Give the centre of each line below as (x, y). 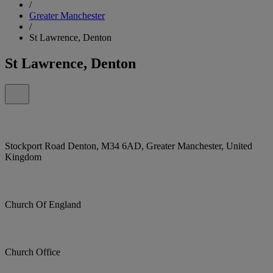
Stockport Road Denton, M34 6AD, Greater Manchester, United (129, 146)
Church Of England (43, 204)
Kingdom (23, 157)
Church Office (33, 252)
